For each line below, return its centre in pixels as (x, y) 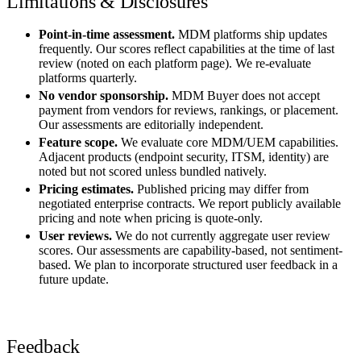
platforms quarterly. (88, 77)
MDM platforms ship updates (251, 34)
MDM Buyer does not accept (244, 95)
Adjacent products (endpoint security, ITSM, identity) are (184, 156)
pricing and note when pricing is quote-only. (151, 218)
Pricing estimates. (86, 189)
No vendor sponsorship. (104, 95)
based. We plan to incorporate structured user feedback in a (188, 264)
